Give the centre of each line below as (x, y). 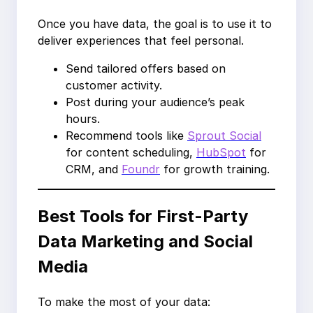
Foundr (141, 169)
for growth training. (215, 169)
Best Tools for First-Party (143, 217)
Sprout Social (224, 136)
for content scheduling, (131, 153)
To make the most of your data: (124, 302)
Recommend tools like (126, 136)
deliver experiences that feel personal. (141, 41)
